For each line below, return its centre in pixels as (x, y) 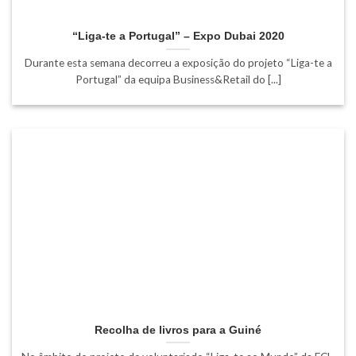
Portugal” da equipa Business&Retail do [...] (178, 80)
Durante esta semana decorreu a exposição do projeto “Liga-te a (178, 63)
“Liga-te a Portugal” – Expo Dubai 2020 (178, 36)
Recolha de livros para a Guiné (178, 330)
